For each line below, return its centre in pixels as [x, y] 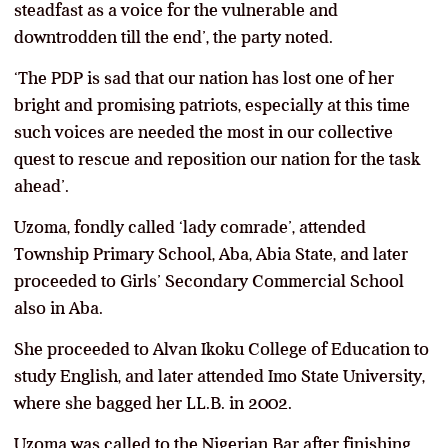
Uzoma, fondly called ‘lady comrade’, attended [190, 226]
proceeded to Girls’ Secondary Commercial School [209, 280]
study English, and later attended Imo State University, [219, 375]
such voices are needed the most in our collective [203, 131]
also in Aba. [58, 307]
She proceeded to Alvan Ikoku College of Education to [221, 348]
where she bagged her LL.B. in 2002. [153, 402]
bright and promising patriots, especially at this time [212, 104]
